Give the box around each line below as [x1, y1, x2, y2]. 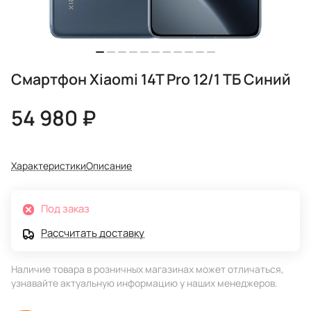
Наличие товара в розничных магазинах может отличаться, [11, 262, 284, 276]
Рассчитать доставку [41, 226, 144, 240]
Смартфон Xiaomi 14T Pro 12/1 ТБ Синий [11, 69, 291, 90]
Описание [86, 159, 132, 173]
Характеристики [11, 159, 86, 173]
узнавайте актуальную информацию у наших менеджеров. [11, 276, 278, 290]
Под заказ [41, 201, 90, 216]
